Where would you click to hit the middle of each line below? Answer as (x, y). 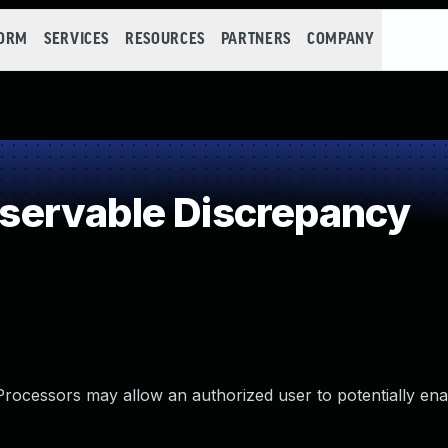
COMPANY (340, 39)
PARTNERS (255, 39)
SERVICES (76, 39)
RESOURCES (165, 39)
